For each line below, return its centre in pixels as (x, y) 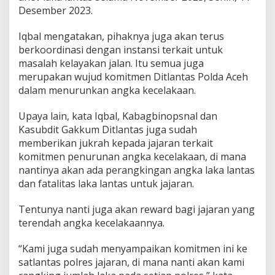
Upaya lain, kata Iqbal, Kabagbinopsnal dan (118, 116)
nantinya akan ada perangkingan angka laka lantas (137, 170)
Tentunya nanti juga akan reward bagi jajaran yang (137, 209)
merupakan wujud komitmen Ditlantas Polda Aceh (133, 76)
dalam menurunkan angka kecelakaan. (107, 90)
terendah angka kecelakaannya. (91, 223)
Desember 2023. (56, 10)
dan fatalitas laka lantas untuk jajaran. (106, 183)
